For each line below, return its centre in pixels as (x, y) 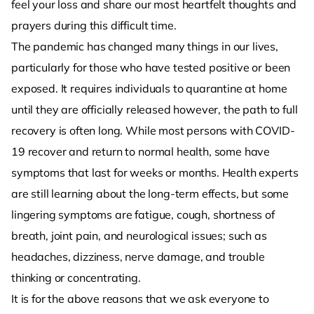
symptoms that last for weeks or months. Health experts (155, 172)
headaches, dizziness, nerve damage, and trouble (138, 257)
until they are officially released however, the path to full (155, 109)
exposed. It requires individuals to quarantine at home (149, 88)
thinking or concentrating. (76, 278)
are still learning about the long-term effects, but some (150, 193)
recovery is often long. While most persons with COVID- (153, 130)
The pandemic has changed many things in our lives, (145, 46)
